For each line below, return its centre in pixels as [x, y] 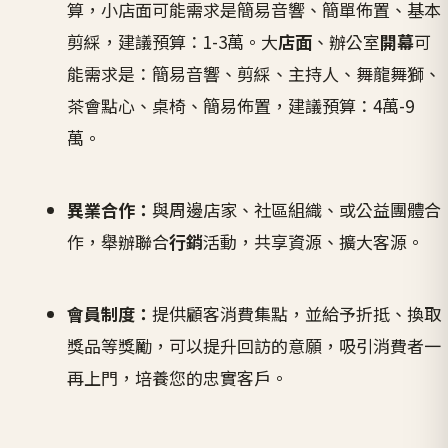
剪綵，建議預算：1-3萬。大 [173, 42]
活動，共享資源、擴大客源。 [314, 242]
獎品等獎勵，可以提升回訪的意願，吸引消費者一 [254, 346]
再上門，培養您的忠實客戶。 [178, 378]
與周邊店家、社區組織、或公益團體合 [297, 210]
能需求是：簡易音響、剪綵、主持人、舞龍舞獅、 [254, 74]
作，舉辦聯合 [118, 242]
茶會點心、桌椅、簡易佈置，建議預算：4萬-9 [241, 106]
